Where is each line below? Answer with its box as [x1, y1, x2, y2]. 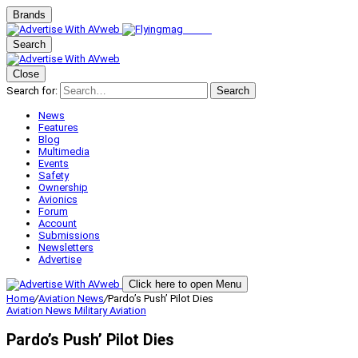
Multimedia [38, 145, 89, 157]
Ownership [38, 181, 88, 193]
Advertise [38, 253, 82, 265]
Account [38, 217, 77, 229]
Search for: [6, 85, 58, 97]
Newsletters [38, 241, 93, 253]
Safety [38, 169, 69, 181]
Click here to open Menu [129, 278, 241, 290]
